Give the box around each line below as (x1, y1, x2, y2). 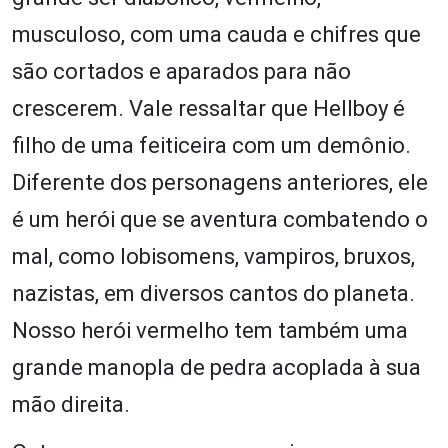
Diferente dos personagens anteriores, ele (12, 169, 428, 195)
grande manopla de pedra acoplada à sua (12, 354, 421, 380)
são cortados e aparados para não (12, 58, 351, 84)
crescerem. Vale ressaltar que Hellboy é (12, 95, 405, 121)
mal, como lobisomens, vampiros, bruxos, (12, 243, 415, 269)
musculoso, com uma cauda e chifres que (12, 21, 421, 47)
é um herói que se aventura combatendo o (12, 206, 428, 232)
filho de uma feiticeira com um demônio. (12, 132, 411, 158)
